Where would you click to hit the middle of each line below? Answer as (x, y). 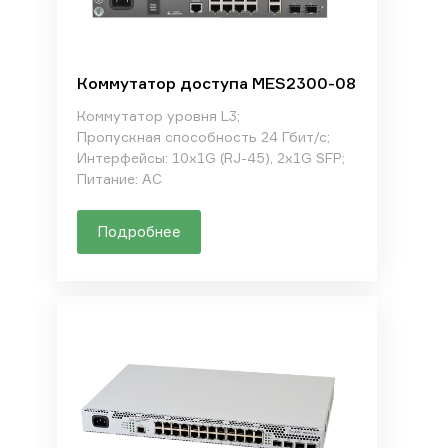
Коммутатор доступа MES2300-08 (216, 83)
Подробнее (138, 231)
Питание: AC (119, 178)
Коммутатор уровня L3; (158, 115)
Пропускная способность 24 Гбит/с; (203, 136)
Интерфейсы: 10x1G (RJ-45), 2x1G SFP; (210, 157)
